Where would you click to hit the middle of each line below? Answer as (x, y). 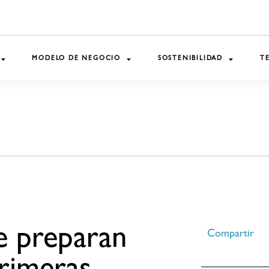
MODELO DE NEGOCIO (76, 59)
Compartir (231, 235)
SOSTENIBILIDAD (190, 59)
